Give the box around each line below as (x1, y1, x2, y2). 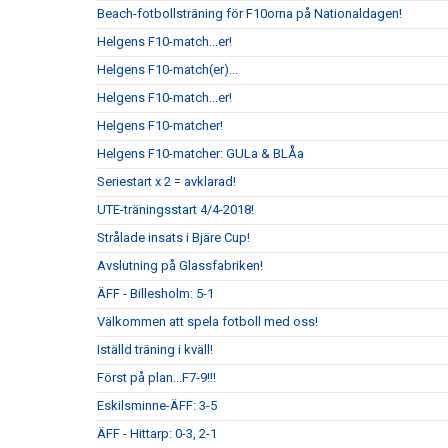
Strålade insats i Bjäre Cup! (97, 230, 250, 245)
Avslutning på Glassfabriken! (97, 258, 263, 273)
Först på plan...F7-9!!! (97, 370, 216, 385)
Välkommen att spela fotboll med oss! (97, 314, 318, 329)
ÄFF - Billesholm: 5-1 (97, 286, 214, 301)
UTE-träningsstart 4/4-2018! (97, 202, 254, 217)
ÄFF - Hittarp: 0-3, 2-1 (97, 426, 217, 441)
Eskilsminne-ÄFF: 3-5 (97, 398, 217, 413)
